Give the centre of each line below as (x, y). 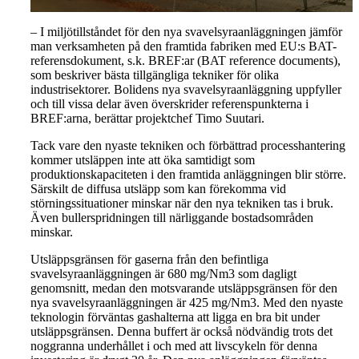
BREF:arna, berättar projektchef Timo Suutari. (147, 119)
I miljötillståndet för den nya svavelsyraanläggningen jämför (191, 32)
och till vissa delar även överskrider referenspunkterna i (169, 104)
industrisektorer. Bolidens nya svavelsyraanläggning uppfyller (186, 90)
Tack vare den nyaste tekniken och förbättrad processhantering (188, 146)
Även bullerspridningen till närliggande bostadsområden (172, 218)
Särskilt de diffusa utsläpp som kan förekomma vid (158, 189)
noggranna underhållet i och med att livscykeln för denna (174, 346)
